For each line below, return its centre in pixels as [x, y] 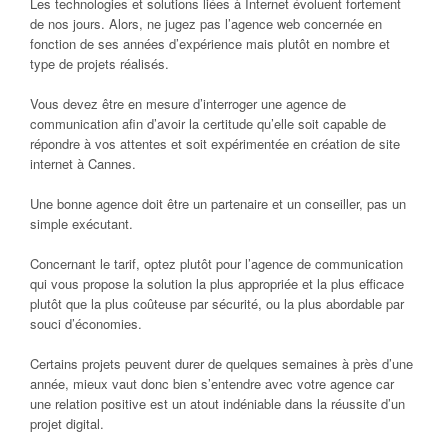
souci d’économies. [86, 323]
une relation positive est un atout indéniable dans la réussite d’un [217, 403]
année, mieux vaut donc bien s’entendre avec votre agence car [212, 383]
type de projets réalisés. [99, 63]
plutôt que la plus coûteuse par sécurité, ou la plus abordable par [217, 303]
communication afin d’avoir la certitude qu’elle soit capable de [208, 123]
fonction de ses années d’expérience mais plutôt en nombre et [210, 43]
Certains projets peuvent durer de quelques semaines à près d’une [221, 363]
